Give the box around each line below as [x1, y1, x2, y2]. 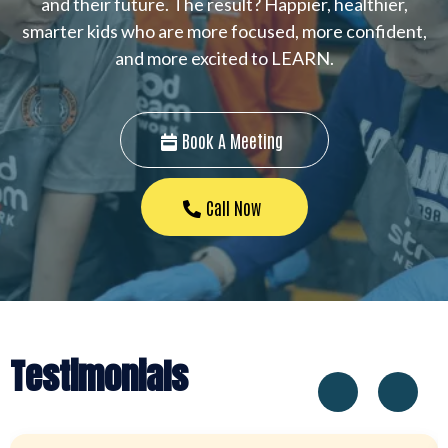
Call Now [205, 195, 261, 219]
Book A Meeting [181, 128, 283, 152]
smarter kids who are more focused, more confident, [21, 20, 427, 42]
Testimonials [10, 350, 188, 403]
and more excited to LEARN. [114, 47, 334, 69]
